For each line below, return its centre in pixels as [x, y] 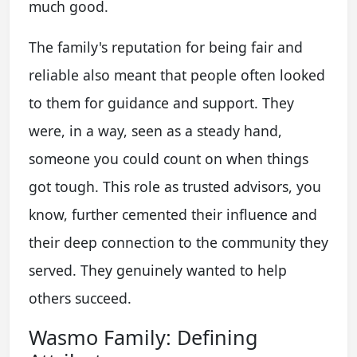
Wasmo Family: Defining [143, 337]
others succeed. [80, 298]
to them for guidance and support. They [161, 103]
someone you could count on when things [169, 159]
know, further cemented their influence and [173, 215]
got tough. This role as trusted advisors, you [175, 187]
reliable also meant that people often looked [177, 75]
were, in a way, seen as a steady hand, [155, 131]
